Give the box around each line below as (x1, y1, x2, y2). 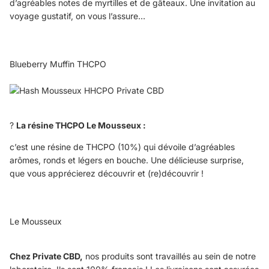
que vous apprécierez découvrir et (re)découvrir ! (10, 168, 204, 178)
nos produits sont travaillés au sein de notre (83, 250, 256, 261)
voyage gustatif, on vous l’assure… (10, 10, 145, 21)
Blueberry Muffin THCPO (10, 58, 106, 69)
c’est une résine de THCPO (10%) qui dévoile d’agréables (10, 141, 235, 152)
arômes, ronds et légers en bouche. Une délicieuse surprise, (10, 154, 244, 165)
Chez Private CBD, (10, 250, 83, 261)
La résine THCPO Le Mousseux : (16, 119, 146, 130)
